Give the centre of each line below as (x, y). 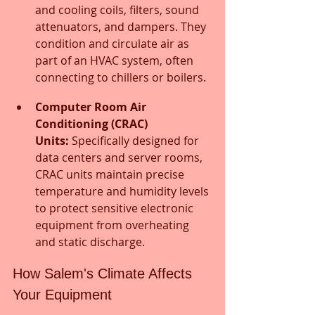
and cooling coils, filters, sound (118, 9)
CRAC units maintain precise (111, 174)
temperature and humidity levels (123, 191)
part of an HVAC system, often (116, 60)
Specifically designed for (135, 140)
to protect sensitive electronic (116, 208)
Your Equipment (62, 294)
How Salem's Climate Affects (104, 273)
